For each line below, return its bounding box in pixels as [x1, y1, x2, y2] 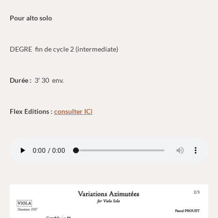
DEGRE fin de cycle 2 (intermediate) [10, 45, 118, 54]
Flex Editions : [10, 107, 53, 116]
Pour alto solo [10, 14, 52, 22]
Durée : [10, 76, 33, 85]
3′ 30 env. [33, 76, 64, 85]
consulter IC [54, 107, 91, 116]
